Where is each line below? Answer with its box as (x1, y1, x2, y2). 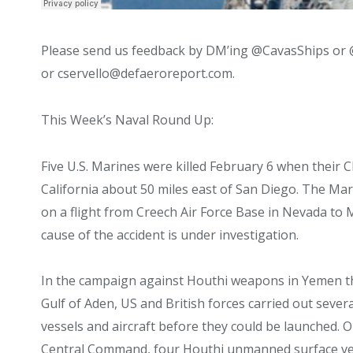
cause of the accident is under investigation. (41, 225, 299, 243)
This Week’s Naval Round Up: (41, 111, 214, 129)
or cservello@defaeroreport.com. (41, 65, 235, 83)
